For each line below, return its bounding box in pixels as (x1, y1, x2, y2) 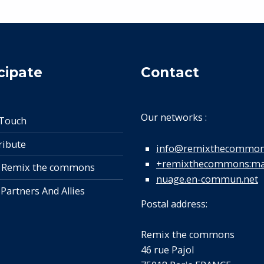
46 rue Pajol (140, 243, 194, 257)
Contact (140, 64, 199, 81)
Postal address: (140, 197, 207, 210)
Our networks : (140, 111, 207, 124)
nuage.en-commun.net (156, 172, 258, 186)
